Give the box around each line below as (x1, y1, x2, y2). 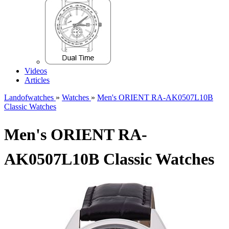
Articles (25, 76, 50, 84)
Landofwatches (4, 93, 56, 102)
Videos (25, 66, 47, 75)
